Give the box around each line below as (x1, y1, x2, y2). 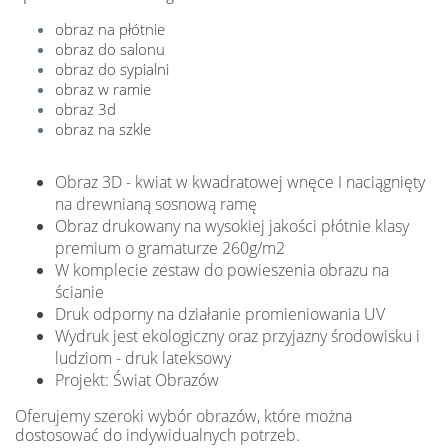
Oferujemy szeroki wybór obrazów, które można (15, 404, 352, 427)
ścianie (55, 280, 104, 303)
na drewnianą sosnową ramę (55, 192, 257, 215)
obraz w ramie (55, 78, 151, 99)
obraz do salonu (55, 38, 165, 59)
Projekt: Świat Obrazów (55, 368, 219, 391)
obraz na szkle (55, 118, 151, 139)
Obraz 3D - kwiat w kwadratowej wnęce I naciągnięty (55, 170, 425, 193)
